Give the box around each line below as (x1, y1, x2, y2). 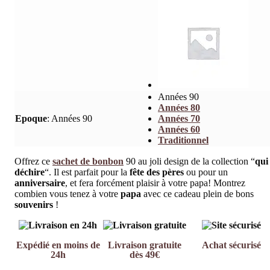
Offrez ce (14, 156, 52, 167)
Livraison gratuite (108, 240, 181, 251)
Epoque (15, 113, 47, 124)
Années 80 (158, 102, 200, 113)
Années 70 (158, 113, 200, 124)
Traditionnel (158, 135, 209, 146)
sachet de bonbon (52, 156, 124, 167)
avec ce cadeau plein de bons (141, 189, 254, 199)
